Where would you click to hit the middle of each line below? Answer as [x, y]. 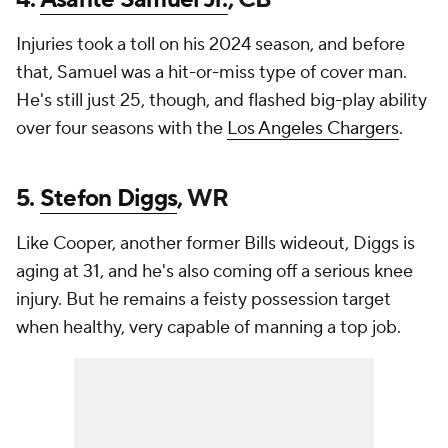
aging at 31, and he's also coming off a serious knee [214, 272]
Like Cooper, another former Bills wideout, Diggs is [215, 244]
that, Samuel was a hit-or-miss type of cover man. [211, 73]
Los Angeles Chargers [313, 129]
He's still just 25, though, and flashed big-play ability [221, 101]
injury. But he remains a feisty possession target [203, 300]
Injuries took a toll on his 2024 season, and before [210, 45]
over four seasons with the [121, 129]
